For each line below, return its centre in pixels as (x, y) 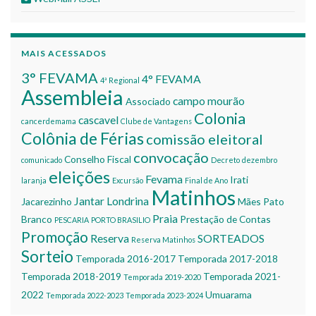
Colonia (220, 119)
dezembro (260, 160)
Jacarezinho (47, 201)
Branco (37, 219)
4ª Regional (120, 80)
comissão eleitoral (205, 139)
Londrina (128, 201)
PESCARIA (72, 220)
